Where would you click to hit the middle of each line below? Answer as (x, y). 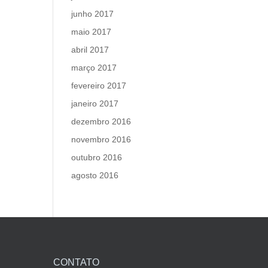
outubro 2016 (97, 157)
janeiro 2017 (95, 103)
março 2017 (94, 68)
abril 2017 (90, 50)
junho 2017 (93, 14)
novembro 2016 (101, 139)
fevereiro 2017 (99, 86)
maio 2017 (92, 32)
